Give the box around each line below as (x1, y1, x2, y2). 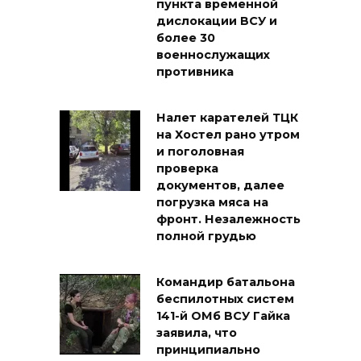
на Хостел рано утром (156, 127, 300, 143)
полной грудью (156, 229, 256, 244)
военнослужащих (156, 48, 270, 63)
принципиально (156, 342, 260, 358)
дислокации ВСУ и (156, 14, 277, 29)
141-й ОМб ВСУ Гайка (156, 309, 290, 324)
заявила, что (156, 326, 237, 341)
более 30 (156, 31, 215, 46)
